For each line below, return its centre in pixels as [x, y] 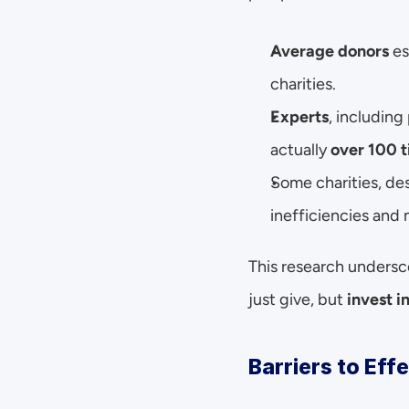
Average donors [330, 51]
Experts [299, 117]
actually [300, 150]
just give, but [298, 299]
